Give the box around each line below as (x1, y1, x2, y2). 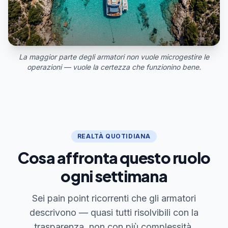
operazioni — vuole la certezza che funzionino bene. (27, 63, 201, 72)
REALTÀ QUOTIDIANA (77, 132, 151, 140)
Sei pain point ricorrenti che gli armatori (32, 193, 196, 204)
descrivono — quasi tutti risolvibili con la (30, 207, 198, 218)
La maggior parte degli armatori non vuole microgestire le (19, 52, 209, 62)
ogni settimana (61, 166, 167, 186)
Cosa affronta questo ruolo (17, 148, 211, 168)
